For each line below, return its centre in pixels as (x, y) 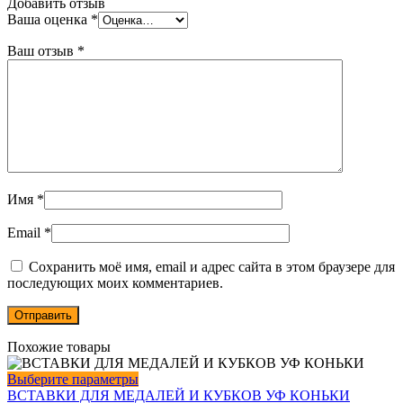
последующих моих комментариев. (115, 283)
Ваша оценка (49, 20)
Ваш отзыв (42, 51)
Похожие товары (59, 347)
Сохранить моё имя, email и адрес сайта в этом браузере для (212, 267)
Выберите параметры (73, 380)
